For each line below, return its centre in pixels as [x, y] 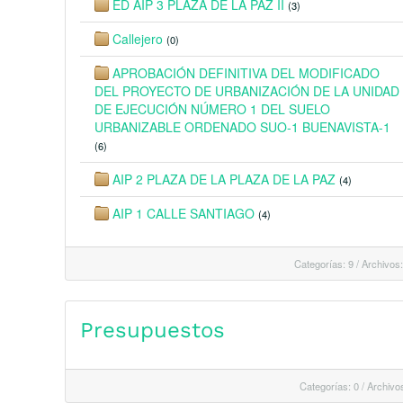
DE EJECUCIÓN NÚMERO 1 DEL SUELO [212, 109]
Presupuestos [152, 330]
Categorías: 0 [329, 386]
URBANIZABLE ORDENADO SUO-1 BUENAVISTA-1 [242, 127]
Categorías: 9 [324, 264]
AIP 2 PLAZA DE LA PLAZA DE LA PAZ [226, 179]
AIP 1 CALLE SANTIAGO [185, 213]
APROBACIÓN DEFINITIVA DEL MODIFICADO [246, 73]
